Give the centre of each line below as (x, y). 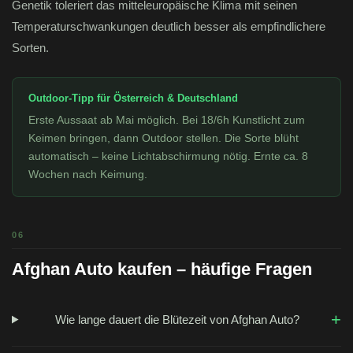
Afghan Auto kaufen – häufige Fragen (162, 269)
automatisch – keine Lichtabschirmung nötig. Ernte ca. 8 (168, 156)
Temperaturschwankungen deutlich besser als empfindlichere (169, 27)
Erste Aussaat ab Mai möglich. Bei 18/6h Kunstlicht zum (167, 120)
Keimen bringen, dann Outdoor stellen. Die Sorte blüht (163, 138)
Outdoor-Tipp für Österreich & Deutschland (133, 98)
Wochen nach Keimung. (88, 175)
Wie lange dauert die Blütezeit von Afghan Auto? (178, 319)
